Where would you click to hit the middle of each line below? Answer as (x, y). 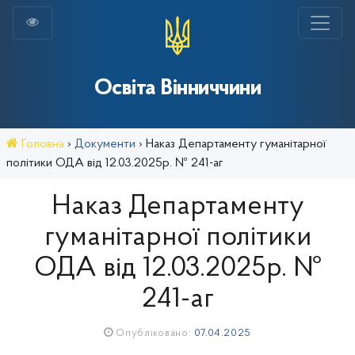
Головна (41, 144)
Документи (105, 144)
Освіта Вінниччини (177, 88)
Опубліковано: (154, 333)
